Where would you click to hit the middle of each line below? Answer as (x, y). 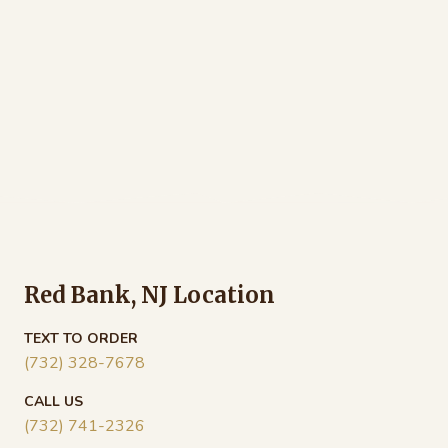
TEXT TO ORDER (81, 338)
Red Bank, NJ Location (149, 294)
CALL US (53, 401)
